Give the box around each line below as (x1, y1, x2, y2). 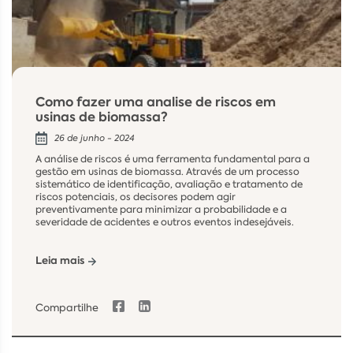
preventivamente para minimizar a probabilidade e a (35, 203, 287, 217)
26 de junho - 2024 (54, 132, 135, 145)
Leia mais (35, 253, 84, 268)
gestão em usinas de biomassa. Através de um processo (35, 165, 299, 179)
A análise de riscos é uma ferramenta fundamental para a (35, 153, 310, 166)
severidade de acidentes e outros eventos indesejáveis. (35, 216, 294, 229)
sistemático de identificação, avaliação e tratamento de (35, 178, 303, 191)
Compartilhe (35, 300, 98, 314)
